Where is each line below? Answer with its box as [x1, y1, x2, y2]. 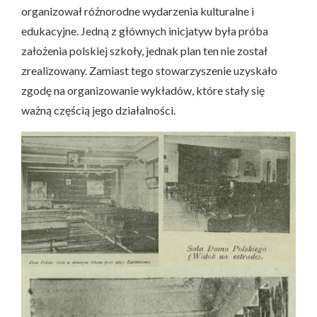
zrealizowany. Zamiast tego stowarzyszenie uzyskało [21, 64, 277, 77]
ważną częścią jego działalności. [21, 103, 175, 117]
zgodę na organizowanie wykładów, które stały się [21, 83, 265, 97]
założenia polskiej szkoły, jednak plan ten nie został [21, 44, 267, 57]
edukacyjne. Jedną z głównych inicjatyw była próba [21, 24, 268, 38]
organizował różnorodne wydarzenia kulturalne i [21, 4, 254, 18]
